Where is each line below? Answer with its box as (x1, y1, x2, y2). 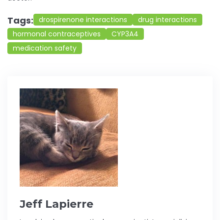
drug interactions (138, 15, 197, 25)
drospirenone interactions (39, 15, 127, 25)
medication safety (13, 43, 77, 54)
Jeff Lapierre (20, 197, 93, 211)
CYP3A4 (111, 29, 138, 39)
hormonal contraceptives (13, 29, 101, 39)
